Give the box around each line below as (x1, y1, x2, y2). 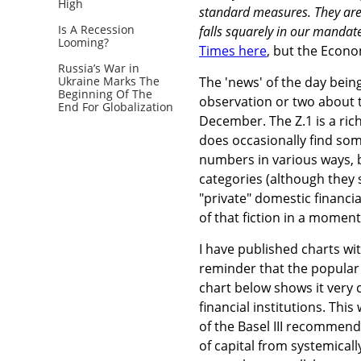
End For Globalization (58, 98, 173, 114)
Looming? (58, 34, 109, 50)
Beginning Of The (58, 85, 152, 102)
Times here (199, 41, 267, 60)
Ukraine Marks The (58, 73, 160, 89)
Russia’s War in (58, 60, 139, 76)
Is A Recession (58, 21, 135, 37)
